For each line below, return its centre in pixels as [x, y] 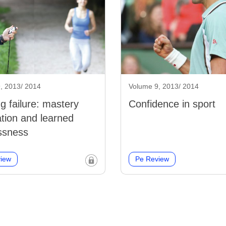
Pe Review [152, 159]
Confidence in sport [172, 104]
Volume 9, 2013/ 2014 [164, 87]
